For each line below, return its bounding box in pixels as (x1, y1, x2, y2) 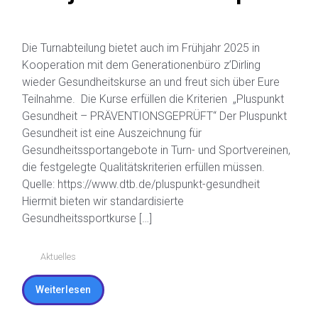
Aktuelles (40, 305, 76, 317)
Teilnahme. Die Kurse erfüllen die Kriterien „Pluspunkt (22, 146, 284, 160)
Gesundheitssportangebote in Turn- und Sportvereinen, (22, 197, 290, 212)
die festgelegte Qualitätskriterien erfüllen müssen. (22, 214, 265, 229)
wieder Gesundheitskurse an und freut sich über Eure (22, 129, 280, 143)
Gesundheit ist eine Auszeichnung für (22, 180, 202, 194)
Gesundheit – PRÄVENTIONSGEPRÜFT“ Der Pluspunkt (22, 163, 287, 177)
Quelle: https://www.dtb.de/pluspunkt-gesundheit (22, 231, 260, 246)
